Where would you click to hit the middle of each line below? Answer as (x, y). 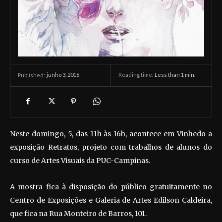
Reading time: (137, 75)
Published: (31, 75)
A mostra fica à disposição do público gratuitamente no (111, 187)
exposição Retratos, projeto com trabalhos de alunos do (111, 147)
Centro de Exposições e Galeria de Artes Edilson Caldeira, (111, 200)
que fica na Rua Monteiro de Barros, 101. (78, 213)
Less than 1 (169, 75)
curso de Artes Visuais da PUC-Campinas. (80, 160)
